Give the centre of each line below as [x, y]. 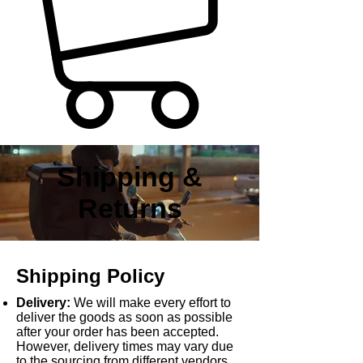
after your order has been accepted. [117, 331]
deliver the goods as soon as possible [124, 317]
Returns [130, 208]
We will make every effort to [152, 302]
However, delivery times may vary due [125, 346]
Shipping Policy [90, 275]
